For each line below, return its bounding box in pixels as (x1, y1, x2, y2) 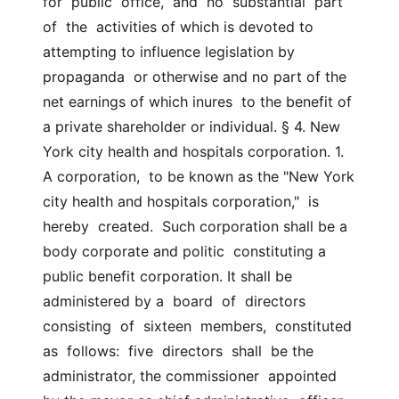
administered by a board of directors (43, 292, 305, 310)
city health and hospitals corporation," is (43, 192, 319, 210)
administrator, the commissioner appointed (43, 367, 337, 385)
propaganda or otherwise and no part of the (43, 68, 346, 85)
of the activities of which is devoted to (43, 18, 313, 36)
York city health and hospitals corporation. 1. (43, 142, 344, 160)
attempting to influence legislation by (43, 43, 295, 61)
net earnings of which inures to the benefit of (43, 93, 352, 110)
